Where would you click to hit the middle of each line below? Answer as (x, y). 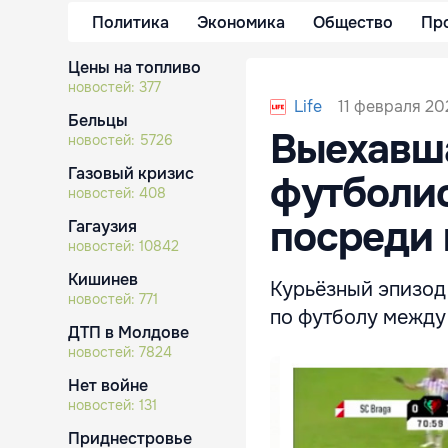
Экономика (241, 22)
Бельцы (98, 120)
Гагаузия (102, 226)
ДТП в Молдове (128, 332)
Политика (130, 22)
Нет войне (108, 385)
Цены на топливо (134, 67)
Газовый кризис (131, 173)
